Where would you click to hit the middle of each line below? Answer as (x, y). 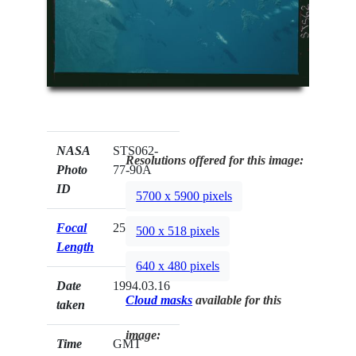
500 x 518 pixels (178, 231)
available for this (237, 300)
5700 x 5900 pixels (184, 196)
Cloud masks (159, 300)
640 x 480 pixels (178, 266)
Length (75, 246)
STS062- (136, 150)
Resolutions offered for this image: (215, 160)
